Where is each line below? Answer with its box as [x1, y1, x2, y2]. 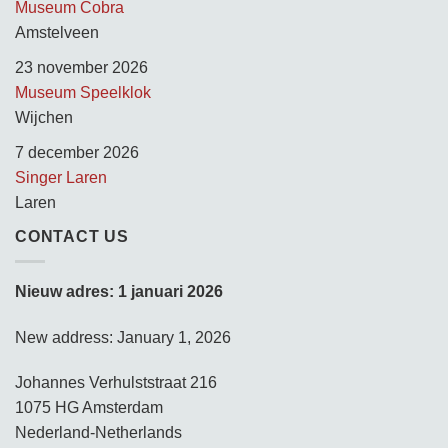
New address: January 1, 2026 [15, 328, 231, 346]
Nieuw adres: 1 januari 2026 [15, 282, 223, 300]
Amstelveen [15, 24, 99, 42]
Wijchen [15, 109, 73, 127]
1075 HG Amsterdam [15, 399, 163, 417]
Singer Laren [15, 168, 107, 186]
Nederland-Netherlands [15, 424, 182, 442]
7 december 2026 [15, 143, 139, 161]
